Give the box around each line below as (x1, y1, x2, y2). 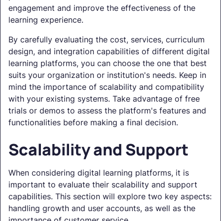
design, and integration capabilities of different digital (8, 46, 210, 57)
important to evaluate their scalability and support (8, 180, 197, 190)
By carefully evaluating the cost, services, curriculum (8, 35, 205, 45)
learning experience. (8, 15, 83, 25)
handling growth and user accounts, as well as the (8, 203, 195, 214)
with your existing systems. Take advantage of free (8, 94, 200, 104)
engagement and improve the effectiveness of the (8, 3, 195, 13)
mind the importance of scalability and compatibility (8, 82, 204, 92)
